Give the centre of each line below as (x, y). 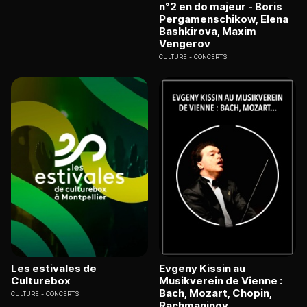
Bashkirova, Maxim (208, 31)
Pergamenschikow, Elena (224, 19)
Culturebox (41, 281)
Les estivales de (54, 269)
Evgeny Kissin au (202, 269)
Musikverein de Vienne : (221, 281)
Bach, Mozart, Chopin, (216, 293)
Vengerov (185, 43)
